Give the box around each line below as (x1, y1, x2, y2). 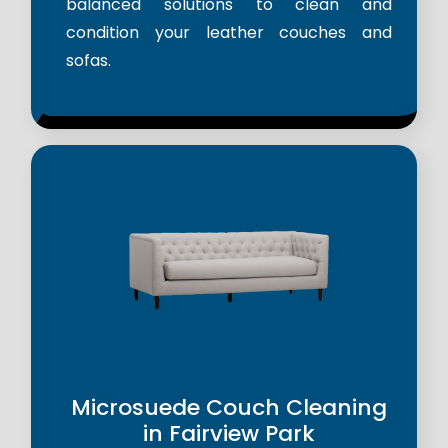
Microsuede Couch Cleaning (71, 392, 387, 424)
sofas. (66, 49, 111, 73)
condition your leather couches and (66, 21, 392, 45)
